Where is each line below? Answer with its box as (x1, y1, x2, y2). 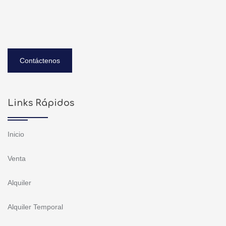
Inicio (8, 130, 24, 139)
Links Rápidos (8, 98, 74, 108)
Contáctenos (20, 56, 60, 65)
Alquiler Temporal (8, 203, 63, 211)
